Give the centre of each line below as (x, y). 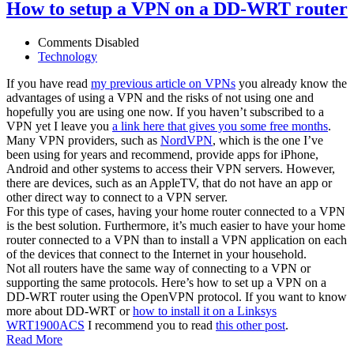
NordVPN (186, 140)
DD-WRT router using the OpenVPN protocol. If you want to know (177, 296)
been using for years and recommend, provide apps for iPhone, (162, 154)
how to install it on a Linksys (205, 311)
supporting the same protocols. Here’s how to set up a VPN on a (166, 282)
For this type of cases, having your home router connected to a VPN (176, 211)
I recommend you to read (150, 325)
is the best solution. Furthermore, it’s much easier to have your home (176, 225)
